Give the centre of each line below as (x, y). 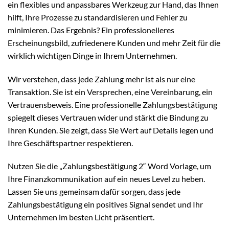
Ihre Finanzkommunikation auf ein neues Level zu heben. (106, 179)
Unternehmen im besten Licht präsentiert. (81, 217)
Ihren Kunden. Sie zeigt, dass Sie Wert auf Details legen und (111, 130)
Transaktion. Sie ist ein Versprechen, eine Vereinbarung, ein (110, 91)
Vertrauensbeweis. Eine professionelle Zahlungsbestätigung (112, 104)
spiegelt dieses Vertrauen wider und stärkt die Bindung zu (108, 117)
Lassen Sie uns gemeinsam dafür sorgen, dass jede (94, 192)
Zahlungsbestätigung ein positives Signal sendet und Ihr (105, 204)
